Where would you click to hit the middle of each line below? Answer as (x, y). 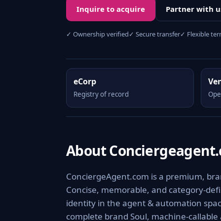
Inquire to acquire (111, 9)
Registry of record (101, 94)
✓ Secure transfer (154, 34)
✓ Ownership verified (97, 34)
